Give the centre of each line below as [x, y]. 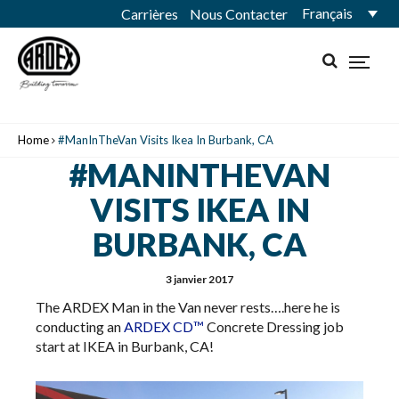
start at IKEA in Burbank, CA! [125, 346]
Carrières [150, 14]
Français [327, 13]
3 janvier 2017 [199, 279]
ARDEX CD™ [164, 326]
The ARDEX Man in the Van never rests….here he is [188, 307]
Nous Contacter [239, 14]
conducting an [80, 326]
